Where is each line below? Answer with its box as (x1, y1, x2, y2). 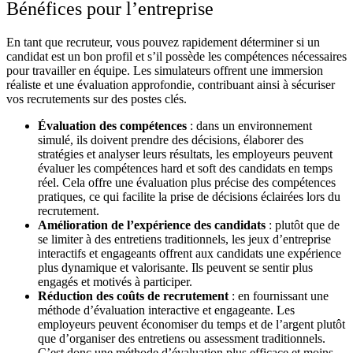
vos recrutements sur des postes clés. (6, 92, 187, 106)
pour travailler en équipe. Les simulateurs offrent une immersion (6, 64, 323, 78)
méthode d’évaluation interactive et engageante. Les (38, 303, 295, 318)
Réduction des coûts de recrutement (38, 289, 229, 303)
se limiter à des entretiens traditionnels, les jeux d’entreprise (38, 232, 331, 247)
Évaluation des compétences (38, 119, 190, 133)
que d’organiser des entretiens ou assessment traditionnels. (38, 332, 325, 346)
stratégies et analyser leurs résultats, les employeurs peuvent (38, 147, 333, 162)
